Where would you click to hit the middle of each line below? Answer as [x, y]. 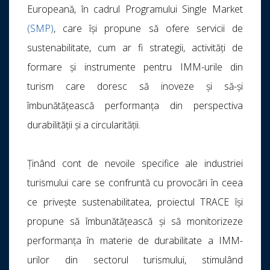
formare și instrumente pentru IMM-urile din [135, 67]
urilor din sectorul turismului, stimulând [135, 260]
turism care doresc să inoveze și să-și [135, 86]
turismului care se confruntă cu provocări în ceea [135, 183]
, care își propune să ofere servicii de [148, 29]
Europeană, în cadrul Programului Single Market [135, 9]
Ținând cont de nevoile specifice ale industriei [135, 164]
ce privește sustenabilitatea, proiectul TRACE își [135, 202]
